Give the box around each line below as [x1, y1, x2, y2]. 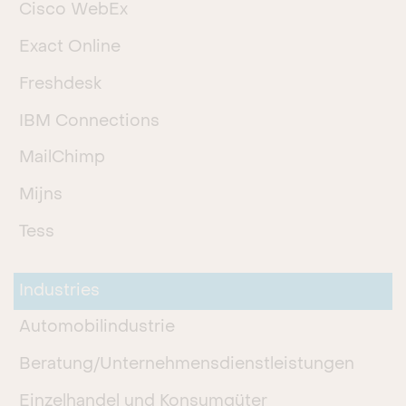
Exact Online [19, 40, 121, 56]
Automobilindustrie [19, 320, 176, 336]
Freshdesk [19, 76, 102, 92]
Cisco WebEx [19, 3, 129, 19]
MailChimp [19, 150, 106, 167]
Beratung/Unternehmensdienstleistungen [19, 357, 355, 373]
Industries [19, 283, 101, 299]
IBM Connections [19, 113, 160, 130]
